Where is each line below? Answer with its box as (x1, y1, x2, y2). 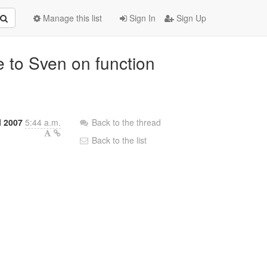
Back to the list (89, 134, 147, 146)
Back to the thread (92, 116, 162, 128)
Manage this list (41, 12, 102, 24)
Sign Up (174, 12, 206, 24)
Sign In (127, 12, 156, 24)
